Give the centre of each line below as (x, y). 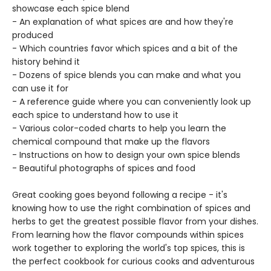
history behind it (46, 62)
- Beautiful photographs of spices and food (104, 168)
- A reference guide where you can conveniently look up (132, 102)
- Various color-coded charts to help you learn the (119, 128)
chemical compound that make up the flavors (111, 142)
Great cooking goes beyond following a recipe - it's (120, 195)
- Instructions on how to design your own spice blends (126, 155)
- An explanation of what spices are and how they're (123, 22)
